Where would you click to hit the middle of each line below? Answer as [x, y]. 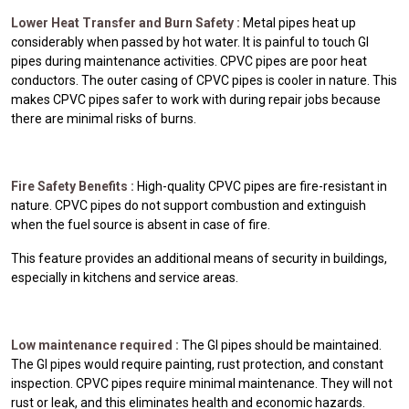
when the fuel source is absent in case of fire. [141, 224]
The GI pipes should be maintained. [282, 345]
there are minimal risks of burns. [104, 118]
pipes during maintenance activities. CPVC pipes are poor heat [189, 61]
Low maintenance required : [96, 345]
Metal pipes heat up [299, 22]
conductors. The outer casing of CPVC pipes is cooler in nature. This [204, 80]
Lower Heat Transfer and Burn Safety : [127, 22]
